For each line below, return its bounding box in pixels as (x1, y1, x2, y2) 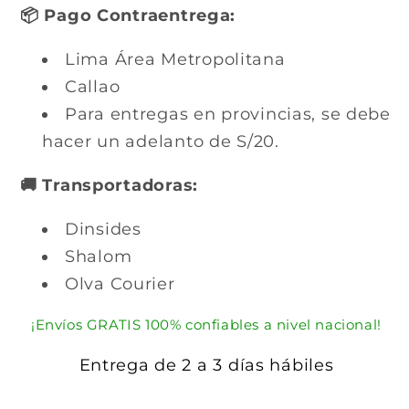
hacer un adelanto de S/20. (42, 131, 279, 152)
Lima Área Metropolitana (65, 49, 291, 70)
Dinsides (65, 219, 142, 240)
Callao (65, 77, 121, 98)
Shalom (65, 246, 132, 267)
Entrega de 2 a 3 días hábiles (79, 354, 334, 375)
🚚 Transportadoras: (20, 175, 204, 196)
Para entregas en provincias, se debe (65, 104, 391, 125)
